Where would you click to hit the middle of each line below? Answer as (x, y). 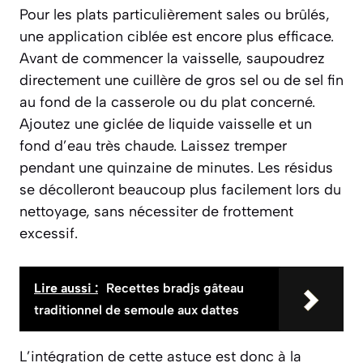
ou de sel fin (301, 81)
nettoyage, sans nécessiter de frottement (156, 212)
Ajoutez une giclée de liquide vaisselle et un (166, 124)
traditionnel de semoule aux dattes (137, 310)
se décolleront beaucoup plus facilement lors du (180, 190)
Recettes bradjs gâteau (175, 288)
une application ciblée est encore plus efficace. (177, 37)
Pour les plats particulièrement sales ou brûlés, (175, 15)
